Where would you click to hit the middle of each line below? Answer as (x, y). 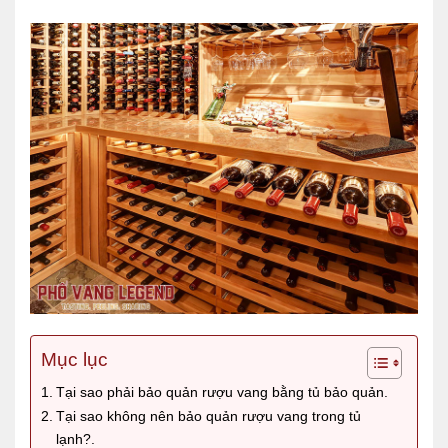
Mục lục (74, 359)
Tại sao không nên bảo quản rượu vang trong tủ (208, 415)
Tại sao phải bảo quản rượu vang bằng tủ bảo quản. (221, 391)
